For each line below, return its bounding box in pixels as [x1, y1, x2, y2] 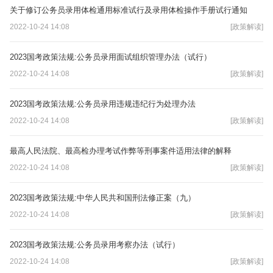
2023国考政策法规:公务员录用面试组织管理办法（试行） [10, 52, 211, 62]
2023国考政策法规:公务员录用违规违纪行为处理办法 [10, 99, 196, 108]
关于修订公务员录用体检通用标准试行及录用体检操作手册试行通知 [10, 5, 247, 15]
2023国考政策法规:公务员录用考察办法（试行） [10, 239, 180, 249]
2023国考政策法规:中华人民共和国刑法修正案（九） [10, 193, 196, 202]
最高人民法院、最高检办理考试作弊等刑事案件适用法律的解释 [10, 146, 232, 155]
